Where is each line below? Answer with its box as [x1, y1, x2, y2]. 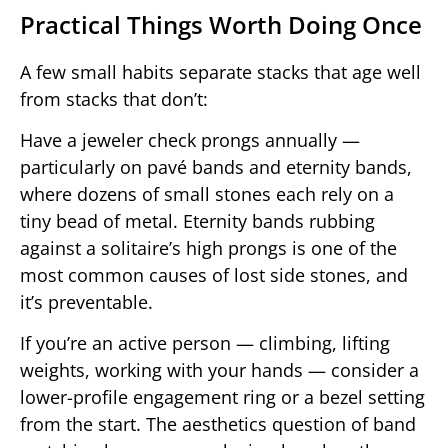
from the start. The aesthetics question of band [20, 412, 416, 437]
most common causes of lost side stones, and [20, 263, 408, 288]
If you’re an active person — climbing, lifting [20, 331, 390, 356]
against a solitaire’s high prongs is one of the [20, 236, 397, 261]
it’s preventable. [20, 290, 153, 315]
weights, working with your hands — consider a [20, 358, 419, 383]
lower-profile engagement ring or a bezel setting [20, 385, 425, 410]
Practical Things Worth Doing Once [20, 7, 422, 41]
